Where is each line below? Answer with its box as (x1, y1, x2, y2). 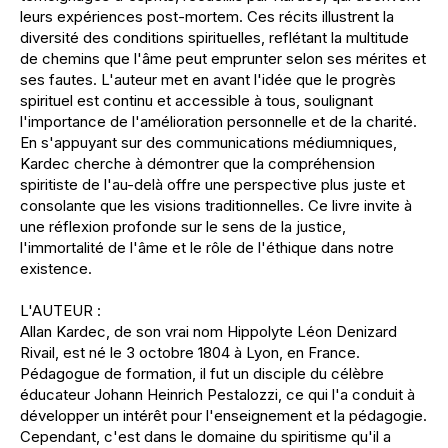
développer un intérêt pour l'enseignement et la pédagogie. (20, 406, 427, 426)
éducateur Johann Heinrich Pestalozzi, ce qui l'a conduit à (20, 385, 415, 405)
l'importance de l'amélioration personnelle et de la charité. (20, 112, 417, 132)
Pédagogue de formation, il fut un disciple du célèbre (20, 364, 384, 384)
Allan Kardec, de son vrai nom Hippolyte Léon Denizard (20, 322, 397, 342)
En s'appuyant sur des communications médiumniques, (20, 133, 397, 153)
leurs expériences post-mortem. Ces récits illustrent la (20, 7, 394, 27)
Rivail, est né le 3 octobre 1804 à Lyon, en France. (20, 343, 360, 363)
